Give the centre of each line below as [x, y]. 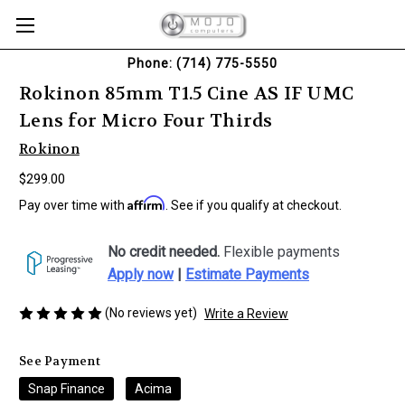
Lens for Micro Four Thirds [146, 121]
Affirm [146, 202]
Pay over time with [73, 205]
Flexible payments [280, 251]
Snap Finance [66, 388]
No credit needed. [164, 251]
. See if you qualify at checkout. [254, 205]
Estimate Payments [247, 274]
